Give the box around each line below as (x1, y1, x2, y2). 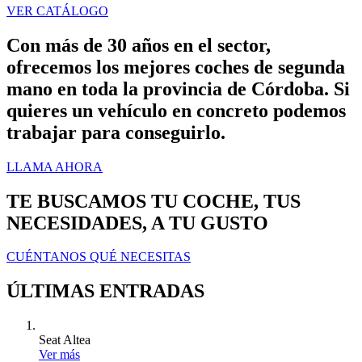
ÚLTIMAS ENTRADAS (6, 280, 204, 302)
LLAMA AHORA (6, 159, 103, 174)
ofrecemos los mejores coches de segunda (6, 56, 345, 78)
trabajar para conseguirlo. (6, 121, 225, 143)
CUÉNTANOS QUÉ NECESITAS (6, 250, 191, 264)
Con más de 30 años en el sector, (6, 34, 271, 56)
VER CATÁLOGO (6, 3, 108, 18)
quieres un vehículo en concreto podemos (6, 99, 346, 121)
